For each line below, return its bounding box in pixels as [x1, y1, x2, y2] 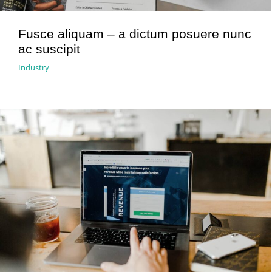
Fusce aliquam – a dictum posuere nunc [18, 27, 251, 41]
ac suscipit [18, 42, 80, 56]
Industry [18, 62, 49, 73]
